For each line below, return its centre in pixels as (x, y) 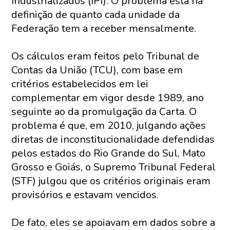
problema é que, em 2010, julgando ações (109, 126)
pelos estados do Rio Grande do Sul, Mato (109, 153)
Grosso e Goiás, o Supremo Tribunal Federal (114, 167)
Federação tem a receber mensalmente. (104, 28)
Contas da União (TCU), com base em (97, 70)
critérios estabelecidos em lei (80, 84)
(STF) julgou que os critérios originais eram (111, 181)
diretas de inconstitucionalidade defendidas (113, 139)
